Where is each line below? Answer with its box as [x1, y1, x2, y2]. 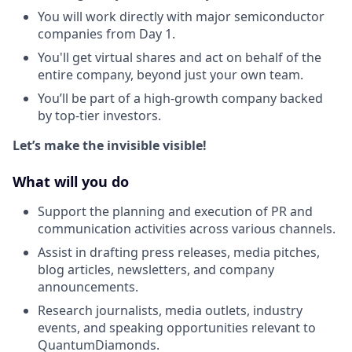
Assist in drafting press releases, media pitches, [38, 243, 320, 261]
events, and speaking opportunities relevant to [38, 318, 316, 336]
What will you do [13, 171, 129, 191]
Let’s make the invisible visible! [13, 136, 207, 154]
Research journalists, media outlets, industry [38, 301, 302, 319]
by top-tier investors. [38, 106, 161, 124]
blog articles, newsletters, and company [38, 260, 274, 278]
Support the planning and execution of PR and [38, 202, 313, 220]
